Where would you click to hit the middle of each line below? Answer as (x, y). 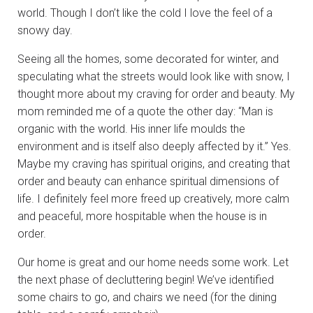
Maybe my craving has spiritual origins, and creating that (154, 163)
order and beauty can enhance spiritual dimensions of (148, 181)
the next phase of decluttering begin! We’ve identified (146, 279)
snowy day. (45, 30)
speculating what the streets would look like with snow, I (154, 76)
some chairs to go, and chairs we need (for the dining (147, 297)
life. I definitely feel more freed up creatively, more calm (153, 198)
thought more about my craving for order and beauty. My (156, 94)
